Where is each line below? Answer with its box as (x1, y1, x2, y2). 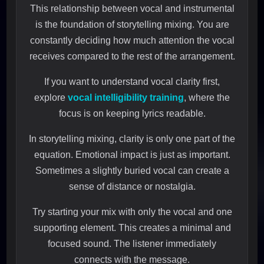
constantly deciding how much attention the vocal (29, 35, 235, 46)
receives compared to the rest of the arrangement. (29, 51, 235, 62)
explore (34, 93, 68, 103)
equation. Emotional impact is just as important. (34, 150, 230, 160)
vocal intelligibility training (68, 93, 184, 103)
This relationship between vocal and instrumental (29, 4, 235, 14)
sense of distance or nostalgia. (68, 181, 196, 192)
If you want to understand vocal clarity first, (44, 77, 220, 87)
